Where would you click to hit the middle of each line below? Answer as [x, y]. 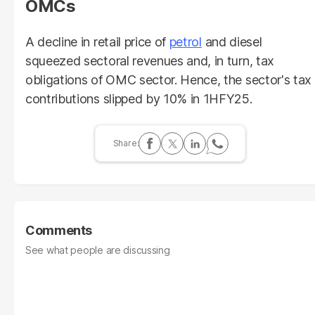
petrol [185, 41]
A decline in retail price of [97, 41]
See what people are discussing [98, 250]
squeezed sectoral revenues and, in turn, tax [150, 60]
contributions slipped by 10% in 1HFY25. [139, 98]
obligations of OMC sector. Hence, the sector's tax [168, 79]
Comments [59, 230]
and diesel [232, 41]
